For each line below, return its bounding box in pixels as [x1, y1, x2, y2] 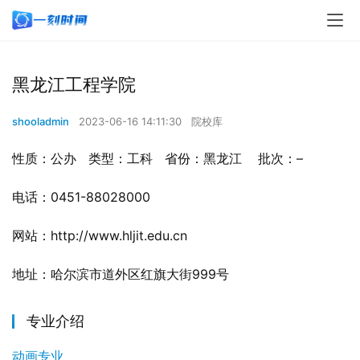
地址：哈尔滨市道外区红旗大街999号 [12, 266, 229, 282]
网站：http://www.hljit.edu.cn [12, 227, 199, 243]
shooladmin [12, 115, 69, 128]
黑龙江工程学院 [12, 74, 136, 95]
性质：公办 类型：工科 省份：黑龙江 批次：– [12, 150, 315, 166]
